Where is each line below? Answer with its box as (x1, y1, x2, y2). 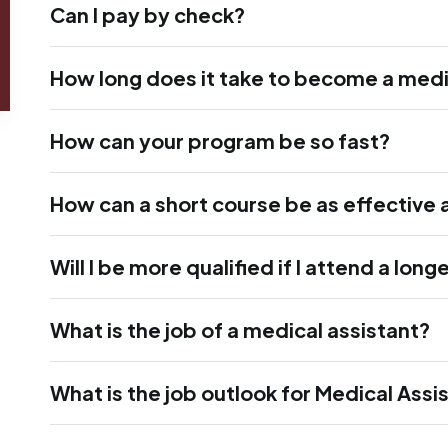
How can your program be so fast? (50, 128, 390, 153)
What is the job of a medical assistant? (50, 317, 430, 342)
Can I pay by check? (50, 2, 245, 27)
